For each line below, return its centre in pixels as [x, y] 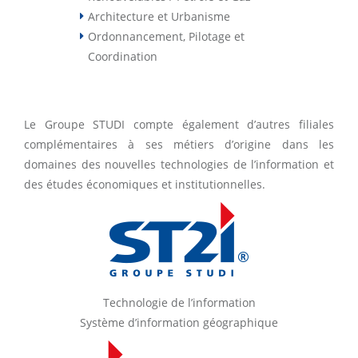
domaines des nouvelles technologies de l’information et [179, 164]
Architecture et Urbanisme [159, 16]
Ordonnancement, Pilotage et [166, 36]
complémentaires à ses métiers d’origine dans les [179, 144]
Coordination [123, 56]
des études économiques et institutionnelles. [145, 184]
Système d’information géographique [179, 322]
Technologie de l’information [179, 302]
